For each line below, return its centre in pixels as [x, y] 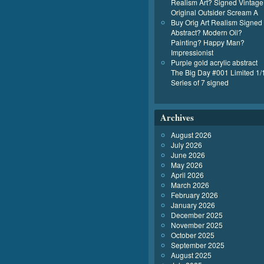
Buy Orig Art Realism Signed [217, 22]
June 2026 [188, 155]
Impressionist [192, 52]
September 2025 [198, 245]
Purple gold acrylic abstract [214, 62]
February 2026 [194, 195]
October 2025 [193, 235]
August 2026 [191, 135]
